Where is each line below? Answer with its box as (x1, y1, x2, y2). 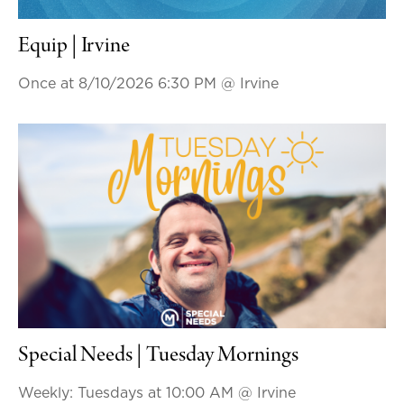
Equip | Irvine (17, 34, 130, 59)
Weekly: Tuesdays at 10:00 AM (17, 385, 238, 400)
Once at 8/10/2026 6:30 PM (17, 76, 221, 91)
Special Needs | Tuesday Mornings (17, 344, 298, 368)
